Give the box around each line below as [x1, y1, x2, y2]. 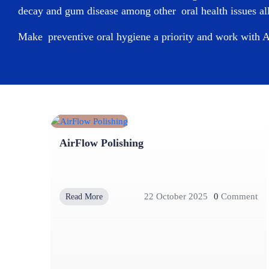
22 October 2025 [144, 192, 208, 202]
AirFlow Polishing [59, 136, 144, 149]
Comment [219, 192, 258, 202]
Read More [65, 192, 103, 201]
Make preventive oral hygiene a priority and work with [18, 31, 262, 43]
